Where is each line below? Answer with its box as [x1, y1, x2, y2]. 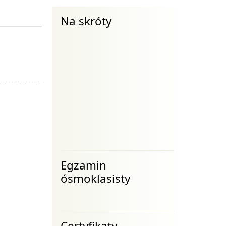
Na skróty [60, 13, 111, 29]
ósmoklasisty [60, 171, 130, 187]
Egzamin [60, 157, 106, 174]
